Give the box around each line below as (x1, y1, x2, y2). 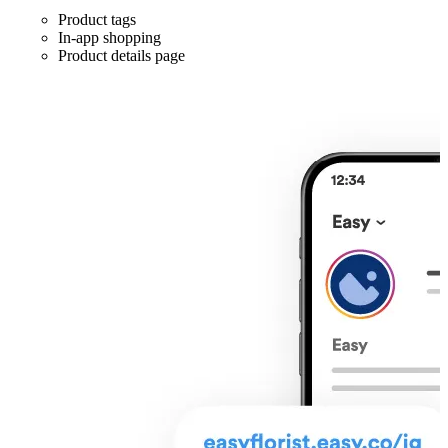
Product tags (58, 10, 136, 28)
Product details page (58, 46, 185, 64)
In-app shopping (58, 28, 161, 46)
